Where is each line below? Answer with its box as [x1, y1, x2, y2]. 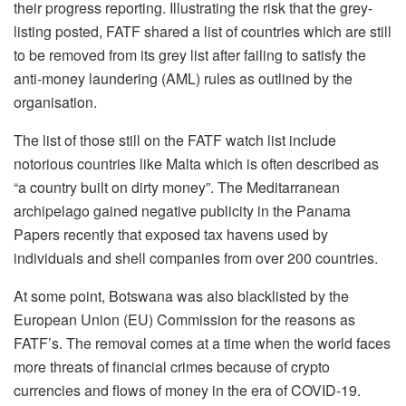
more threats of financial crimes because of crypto [14, 356, 330, 378]
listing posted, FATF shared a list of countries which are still [14, 21, 391, 43]
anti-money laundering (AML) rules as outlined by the [14, 68, 353, 90]
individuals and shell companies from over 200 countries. [14, 247, 378, 269]
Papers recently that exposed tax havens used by [14, 224, 328, 246]
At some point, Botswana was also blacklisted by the [14, 285, 349, 307]
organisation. [14, 92, 97, 113]
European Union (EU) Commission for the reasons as [14, 309, 355, 331]
